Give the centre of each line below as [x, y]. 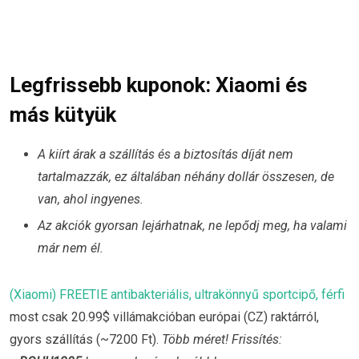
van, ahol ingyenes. [91, 199]
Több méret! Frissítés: [222, 339]
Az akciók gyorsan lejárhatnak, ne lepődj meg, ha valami [192, 225]
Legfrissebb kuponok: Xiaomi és [159, 85]
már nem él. [71, 248]
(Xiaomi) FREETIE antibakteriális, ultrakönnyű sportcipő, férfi [177, 294]
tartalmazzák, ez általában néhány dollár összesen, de [186, 176]
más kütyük [63, 114]
